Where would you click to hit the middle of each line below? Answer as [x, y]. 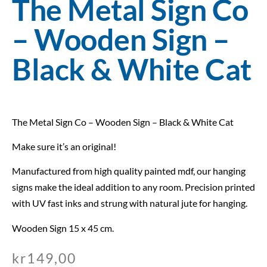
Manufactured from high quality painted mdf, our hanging [129, 171]
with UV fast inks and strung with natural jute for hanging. [130, 203]
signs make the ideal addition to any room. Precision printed [133, 187]
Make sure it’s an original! [64, 146]
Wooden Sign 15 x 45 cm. [63, 228]
